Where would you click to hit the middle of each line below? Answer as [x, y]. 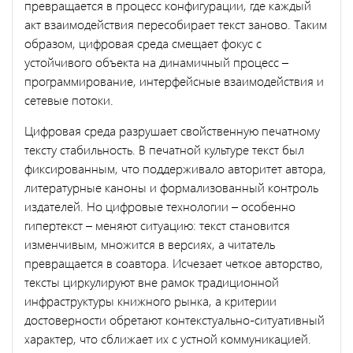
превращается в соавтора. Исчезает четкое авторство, [174, 262]
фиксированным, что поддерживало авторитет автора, [175, 168]
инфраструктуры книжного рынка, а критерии [150, 300]
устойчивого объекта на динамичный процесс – [156, 61]
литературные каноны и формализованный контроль [171, 187]
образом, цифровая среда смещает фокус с [143, 43]
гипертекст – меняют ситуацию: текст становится [157, 225]
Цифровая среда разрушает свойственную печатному [172, 130]
